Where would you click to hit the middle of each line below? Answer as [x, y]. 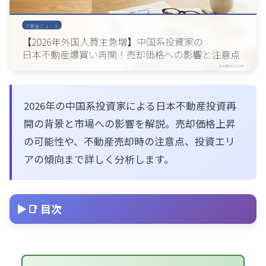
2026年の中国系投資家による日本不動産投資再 [130, 106]
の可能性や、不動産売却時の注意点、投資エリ [129, 142]
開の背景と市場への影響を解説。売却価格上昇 [130, 124]
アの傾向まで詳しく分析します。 [99, 159]
